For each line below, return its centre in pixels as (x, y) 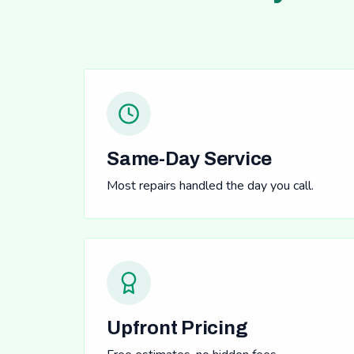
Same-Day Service (190, 159)
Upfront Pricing (177, 328)
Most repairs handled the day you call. (210, 186)
